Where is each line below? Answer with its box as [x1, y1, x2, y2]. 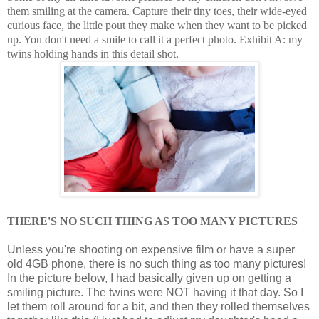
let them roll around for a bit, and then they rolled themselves [7, 300, 310, 313]
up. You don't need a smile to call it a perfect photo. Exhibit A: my [7, 33, 303, 46]
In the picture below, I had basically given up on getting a [7, 271, 291, 284]
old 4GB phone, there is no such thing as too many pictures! [7, 257, 306, 270]
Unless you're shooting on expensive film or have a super [7, 243, 295, 256]
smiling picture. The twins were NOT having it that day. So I [7, 286, 303, 298]
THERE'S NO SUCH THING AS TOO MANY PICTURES [7, 214, 298, 227]
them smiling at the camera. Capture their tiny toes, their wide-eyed [7, 4, 307, 17]
